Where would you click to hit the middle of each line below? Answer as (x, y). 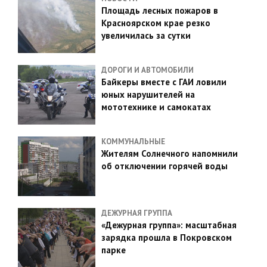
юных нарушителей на (148, 94)
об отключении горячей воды (164, 166)
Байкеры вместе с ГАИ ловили (164, 82)
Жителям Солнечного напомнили (170, 153)
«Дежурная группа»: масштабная (169, 225)
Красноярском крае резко (156, 23)
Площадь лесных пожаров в (160, 10)
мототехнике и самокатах (156, 107)
